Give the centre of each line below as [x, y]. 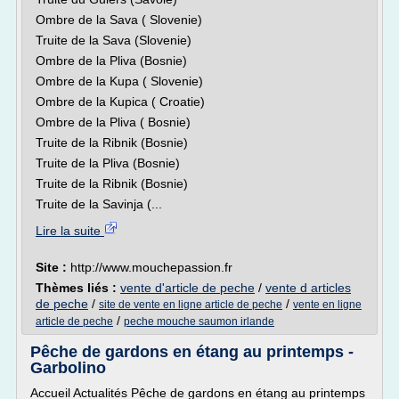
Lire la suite [70, 231]
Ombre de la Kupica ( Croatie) [120, 102]
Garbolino [68, 368]
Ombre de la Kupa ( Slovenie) [119, 81]
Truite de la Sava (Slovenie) [114, 40]
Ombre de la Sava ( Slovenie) [119, 20]
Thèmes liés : [78, 288]
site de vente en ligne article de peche [191, 305]
